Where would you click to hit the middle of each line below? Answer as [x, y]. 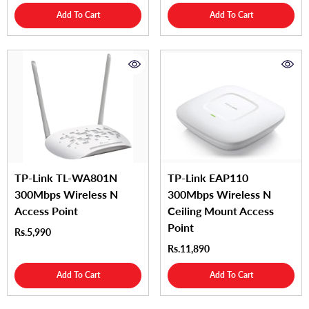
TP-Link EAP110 [208, 177]
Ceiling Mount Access [221, 210]
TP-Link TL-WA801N [66, 177]
